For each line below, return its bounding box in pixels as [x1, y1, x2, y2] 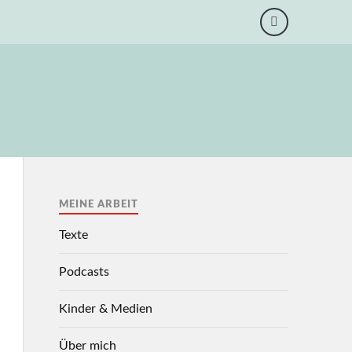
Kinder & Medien [58, 302, 152, 315]
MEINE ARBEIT [58, 200, 138, 209]
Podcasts [58, 266, 109, 278]
